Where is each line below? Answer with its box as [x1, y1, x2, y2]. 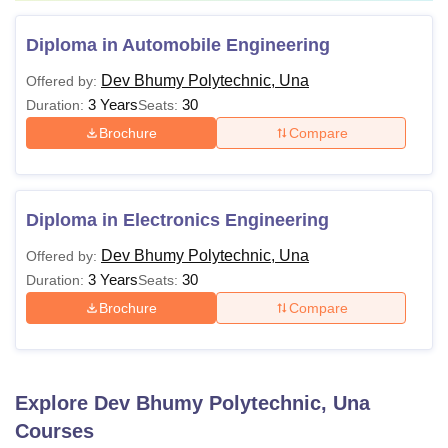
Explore [15, 392, 94, 414]
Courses [15, 420, 94, 442]
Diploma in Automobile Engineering [26, 35, 330, 55]
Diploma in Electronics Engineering [26, 210, 329, 230]
